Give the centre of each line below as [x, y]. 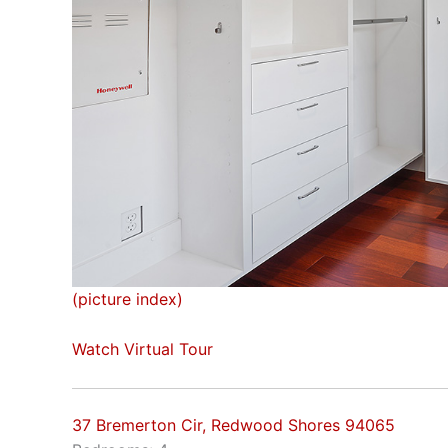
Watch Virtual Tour [142, 349]
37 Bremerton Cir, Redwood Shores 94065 [233, 424]
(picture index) [127, 298]
